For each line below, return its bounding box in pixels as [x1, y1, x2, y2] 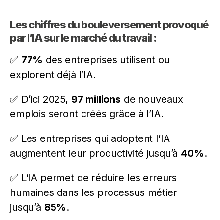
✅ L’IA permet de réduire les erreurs [10, 171, 177, 184]
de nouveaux [121, 93, 184, 105]
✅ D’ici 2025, [10, 93, 71, 105]
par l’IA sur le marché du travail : [10, 31, 157, 44]
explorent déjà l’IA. [10, 68, 96, 81]
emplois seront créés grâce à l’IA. [10, 108, 164, 120]
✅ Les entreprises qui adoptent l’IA [10, 132, 170, 144]
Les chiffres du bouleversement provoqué [10, 18, 209, 31]
